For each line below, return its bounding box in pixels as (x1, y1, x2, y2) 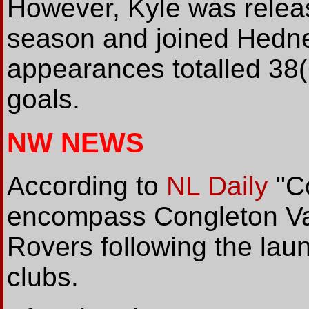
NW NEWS (7, 127, 144, 158)
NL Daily (166, 171, 268, 201)
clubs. (7, 262, 79, 292)
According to (7, 171, 166, 201)
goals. (7, 83, 80, 114)
